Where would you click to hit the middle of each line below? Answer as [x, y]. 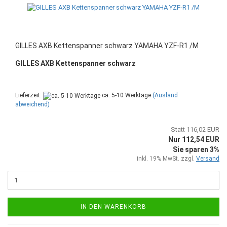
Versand [208, 158]
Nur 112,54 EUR [194, 139]
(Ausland [165, 96]
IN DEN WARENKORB [113, 206]
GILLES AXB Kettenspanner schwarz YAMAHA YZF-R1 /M [107, 46]
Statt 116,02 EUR [195, 129]
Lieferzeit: [29, 96]
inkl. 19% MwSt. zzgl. [166, 158]
